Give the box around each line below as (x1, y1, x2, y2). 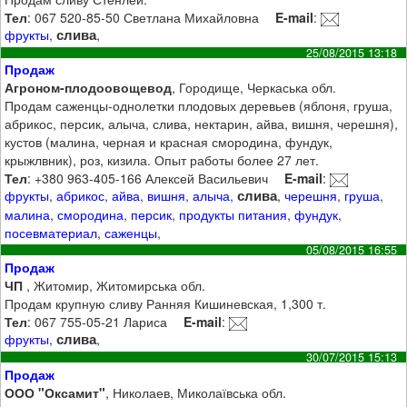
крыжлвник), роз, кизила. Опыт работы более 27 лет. (5, 151, 320, 170)
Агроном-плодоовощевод (5, 78, 173, 97)
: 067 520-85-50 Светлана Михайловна (27, 7, 260, 26)
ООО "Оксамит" (5, 382, 106, 402)
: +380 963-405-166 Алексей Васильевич (27, 169, 269, 188)
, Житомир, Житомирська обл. (26, 275, 206, 294)
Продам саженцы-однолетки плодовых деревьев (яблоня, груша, (5, 96, 393, 115)
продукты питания (179, 205, 288, 224)
